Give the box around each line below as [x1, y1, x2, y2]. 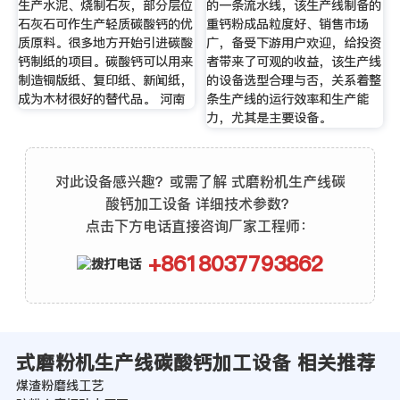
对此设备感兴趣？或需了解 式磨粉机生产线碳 [54, 171, 346, 191]
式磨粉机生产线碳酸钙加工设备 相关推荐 [15, 349, 376, 377]
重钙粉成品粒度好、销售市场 [206, 15, 370, 34]
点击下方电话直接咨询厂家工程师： [86, 215, 314, 236]
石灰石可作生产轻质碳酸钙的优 [17, 15, 193, 34]
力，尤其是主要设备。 [206, 109, 332, 128]
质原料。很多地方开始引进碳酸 [17, 34, 193, 53]
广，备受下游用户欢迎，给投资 [206, 34, 382, 53]
